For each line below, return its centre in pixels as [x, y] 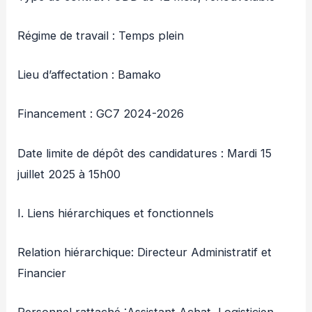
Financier [42, 273]
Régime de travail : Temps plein [101, 35]
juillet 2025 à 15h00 [69, 174]
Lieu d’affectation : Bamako [89, 75]
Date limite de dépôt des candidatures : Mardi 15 [145, 153]
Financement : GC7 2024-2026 [101, 114]
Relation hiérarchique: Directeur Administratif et [145, 252]
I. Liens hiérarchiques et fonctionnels [116, 213]
